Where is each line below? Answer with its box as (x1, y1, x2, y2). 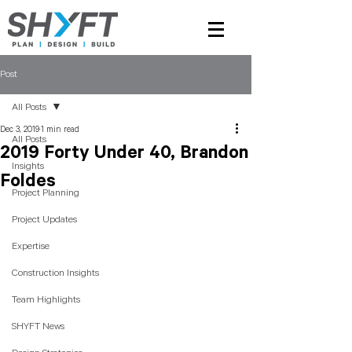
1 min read (41, 125, 79, 134)
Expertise (12, 240, 49, 252)
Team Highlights (12, 294, 80, 306)
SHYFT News (12, 321, 64, 332)
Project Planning (12, 187, 79, 199)
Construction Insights (12, 267, 99, 279)
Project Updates (12, 214, 77, 225)
